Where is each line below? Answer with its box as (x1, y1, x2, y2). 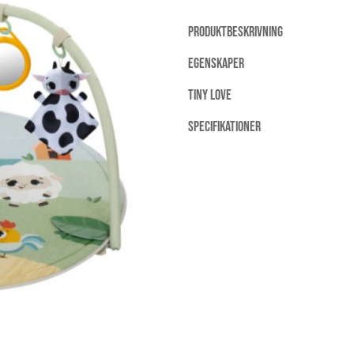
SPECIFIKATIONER (188, 119, 261, 136)
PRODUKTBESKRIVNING (188, 24, 283, 41)
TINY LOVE (188, 87, 232, 104)
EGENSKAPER (188, 55, 244, 73)
